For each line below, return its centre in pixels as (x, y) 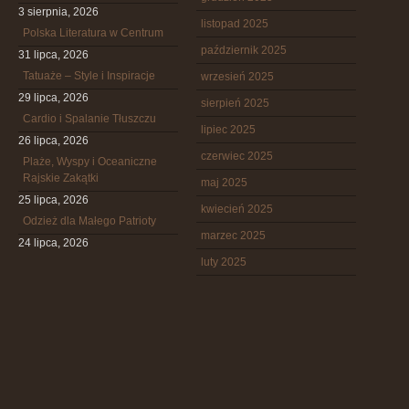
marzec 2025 (233, 236)
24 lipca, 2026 (53, 243)
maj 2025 (224, 183)
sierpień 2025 (235, 103)
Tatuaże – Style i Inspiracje (89, 76)
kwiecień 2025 (237, 209)
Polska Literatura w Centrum (93, 33)
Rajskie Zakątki (61, 178)
